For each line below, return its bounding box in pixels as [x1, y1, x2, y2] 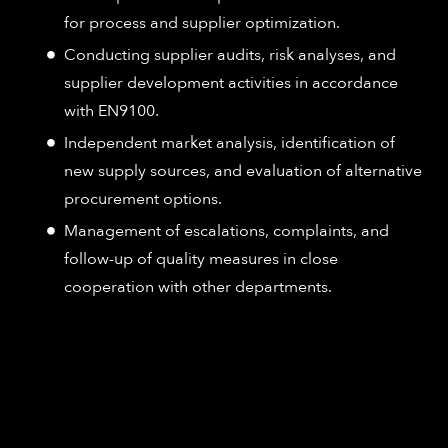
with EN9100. [64, 99, 159, 122]
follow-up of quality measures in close [64, 247, 338, 270]
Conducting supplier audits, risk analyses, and [64, 43, 396, 66]
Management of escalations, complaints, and [64, 219, 389, 242]
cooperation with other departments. [64, 275, 332, 298]
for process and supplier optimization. [64, 11, 340, 34]
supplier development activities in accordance [64, 71, 398, 94]
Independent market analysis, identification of [64, 131, 395, 154]
